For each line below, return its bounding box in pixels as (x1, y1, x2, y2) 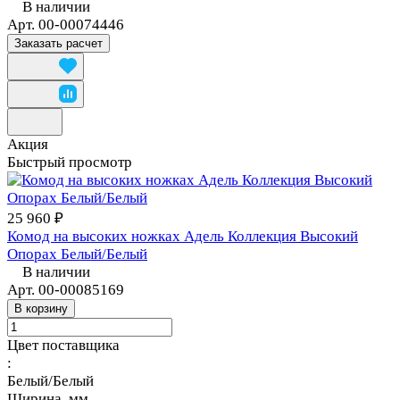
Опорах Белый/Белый (7, 245, 147, 262)
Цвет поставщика (7, 336, 120, 354)
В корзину (14, 301, 68, 315)
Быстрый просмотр (7, 153, 132, 171)
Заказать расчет (14, 36, 103, 50)
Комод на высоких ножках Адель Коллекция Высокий (7, 227, 358, 245)
